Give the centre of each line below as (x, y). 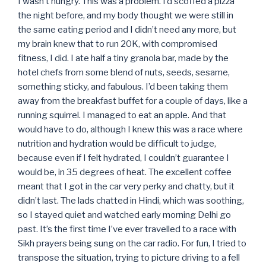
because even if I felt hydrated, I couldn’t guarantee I (123, 158)
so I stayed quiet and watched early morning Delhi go (124, 215)
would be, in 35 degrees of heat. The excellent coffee (125, 172)
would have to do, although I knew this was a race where (130, 130)
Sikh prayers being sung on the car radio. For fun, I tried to (132, 244)
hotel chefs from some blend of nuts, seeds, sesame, (124, 73)
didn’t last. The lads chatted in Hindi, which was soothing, (131, 201)
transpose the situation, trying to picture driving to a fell (129, 258)
